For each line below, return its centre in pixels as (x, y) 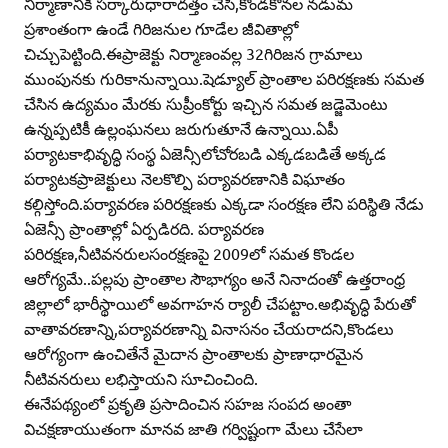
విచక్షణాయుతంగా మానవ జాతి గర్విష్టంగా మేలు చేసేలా (193, 428)
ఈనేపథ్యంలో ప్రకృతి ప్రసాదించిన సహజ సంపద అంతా (187, 403)
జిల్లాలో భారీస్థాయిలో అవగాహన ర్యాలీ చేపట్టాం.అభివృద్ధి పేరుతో (220, 303)
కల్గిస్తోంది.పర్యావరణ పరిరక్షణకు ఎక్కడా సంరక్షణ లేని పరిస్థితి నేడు (224, 203)
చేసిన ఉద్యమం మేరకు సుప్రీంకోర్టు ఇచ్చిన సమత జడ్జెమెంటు (206, 103)
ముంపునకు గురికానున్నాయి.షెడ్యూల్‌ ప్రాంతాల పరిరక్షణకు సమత (224, 78)
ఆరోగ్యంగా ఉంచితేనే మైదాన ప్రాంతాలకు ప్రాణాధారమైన (193, 353)
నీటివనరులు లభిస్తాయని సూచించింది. (141, 378)
